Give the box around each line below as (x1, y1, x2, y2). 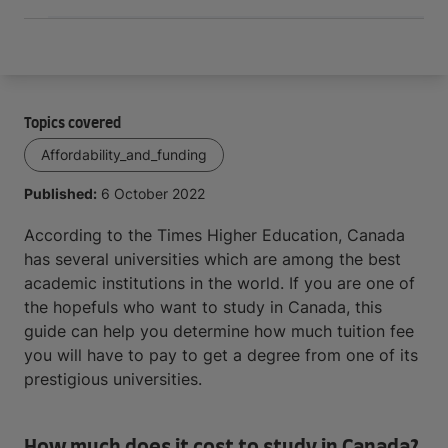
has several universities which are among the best (24, 249, 401, 269)
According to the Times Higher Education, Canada (24, 225, 405, 245)
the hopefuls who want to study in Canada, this (24, 297, 382, 317)
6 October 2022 (101, 185, 205, 202)
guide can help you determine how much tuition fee (24, 321, 414, 341)
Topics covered (24, 117, 121, 131)
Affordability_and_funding (41, 146, 207, 163)
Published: (24, 185, 97, 202)
